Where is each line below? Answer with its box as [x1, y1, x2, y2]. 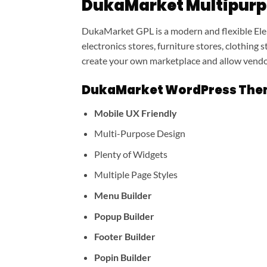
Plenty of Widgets [94, 148, 167, 160]
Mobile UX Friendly [94, 107, 177, 119]
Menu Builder [94, 189, 152, 201]
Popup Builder [94, 210, 154, 222]
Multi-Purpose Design [94, 128, 185, 139]
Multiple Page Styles [94, 169, 178, 181]
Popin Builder [94, 251, 151, 263]
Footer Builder [94, 231, 156, 243]
